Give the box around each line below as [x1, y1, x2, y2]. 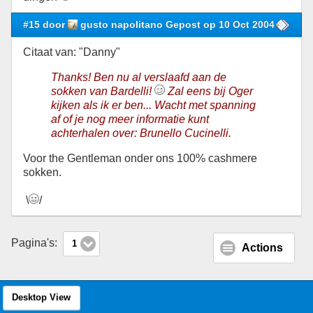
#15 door [23, 18, 68, 30]
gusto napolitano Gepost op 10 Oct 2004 [78, 18, 275, 30]
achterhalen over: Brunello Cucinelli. [51, 126, 231, 139]
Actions [242, 242, 283, 254]
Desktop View [12, 293, 71, 303]
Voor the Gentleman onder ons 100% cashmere [23, 152, 257, 164]
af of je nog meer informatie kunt [51, 112, 209, 125]
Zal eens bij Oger [165, 85, 253, 97]
